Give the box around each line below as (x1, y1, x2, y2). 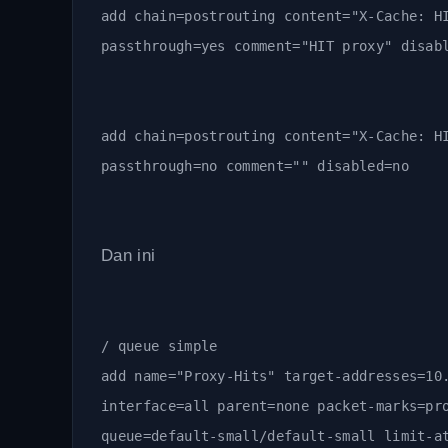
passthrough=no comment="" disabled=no (101, 158, 409, 174)
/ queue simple (101, 338, 218, 354)
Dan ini (101, 246, 156, 265)
